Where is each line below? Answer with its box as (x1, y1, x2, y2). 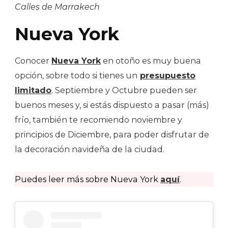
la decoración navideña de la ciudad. (15, 145, 164, 155)
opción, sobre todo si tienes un (15, 71, 137, 81)
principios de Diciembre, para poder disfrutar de (15, 130, 209, 140)
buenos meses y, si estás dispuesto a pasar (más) (15, 100, 209, 110)
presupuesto (140, 71, 195, 81)
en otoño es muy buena (101, 56, 201, 66)
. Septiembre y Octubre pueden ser (51, 85, 197, 96)
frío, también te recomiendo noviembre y (15, 115, 182, 125)
